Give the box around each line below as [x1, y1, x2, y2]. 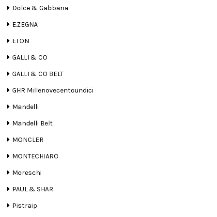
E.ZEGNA [12, 20, 38, 29]
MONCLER [12, 136, 44, 144]
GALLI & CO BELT [12, 70, 63, 78]
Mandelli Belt [12, 119, 53, 128]
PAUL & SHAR [12, 185, 53, 194]
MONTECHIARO [12, 152, 59, 161]
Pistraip [12, 201, 37, 210]
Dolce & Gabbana [12, 4, 68, 13]
